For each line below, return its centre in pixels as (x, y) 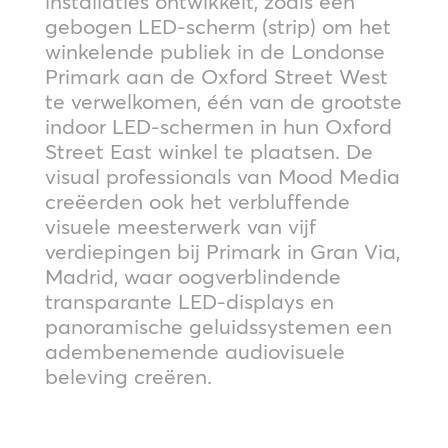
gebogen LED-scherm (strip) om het (217, 26)
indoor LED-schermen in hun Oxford (218, 126)
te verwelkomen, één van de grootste (223, 101)
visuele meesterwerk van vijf (180, 226)
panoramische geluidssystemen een (218, 326)
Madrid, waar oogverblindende (192, 276)
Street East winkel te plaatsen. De (208, 151)
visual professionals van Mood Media (222, 176)
